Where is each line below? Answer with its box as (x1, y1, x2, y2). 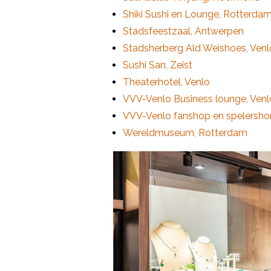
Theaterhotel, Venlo (123, 76, 210, 88)
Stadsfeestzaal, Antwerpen (123, 25, 244, 38)
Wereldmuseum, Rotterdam (123, 127, 247, 139)
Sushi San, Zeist (123, 59, 192, 71)
